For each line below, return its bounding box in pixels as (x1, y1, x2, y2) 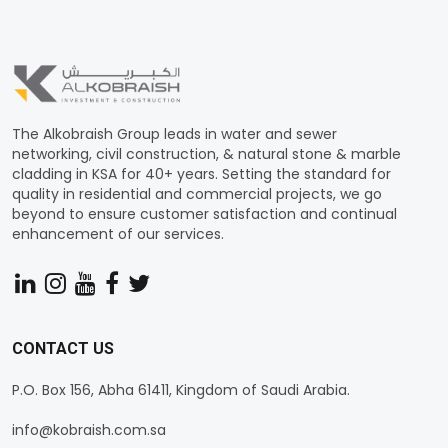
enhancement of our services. (12, 224, 224, 245)
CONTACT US (12, 339, 114, 359)
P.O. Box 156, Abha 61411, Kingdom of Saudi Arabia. (12, 380, 350, 401)
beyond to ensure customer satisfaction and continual (12, 204, 397, 225)
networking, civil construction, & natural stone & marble (12, 144, 401, 165)
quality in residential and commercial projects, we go (12, 184, 382, 205)
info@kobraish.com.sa (12, 420, 166, 441)
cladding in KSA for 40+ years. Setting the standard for (12, 164, 391, 185)
